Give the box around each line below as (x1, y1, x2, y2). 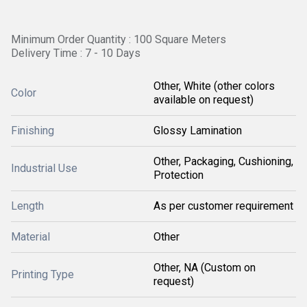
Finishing (11, 124, 54, 137)
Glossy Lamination (153, 124, 242, 137)
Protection (153, 169, 204, 182)
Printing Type (11, 268, 74, 281)
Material (11, 230, 50, 243)
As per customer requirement (153, 199, 293, 212)
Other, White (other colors (153, 79, 275, 93)
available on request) (153, 93, 254, 106)
